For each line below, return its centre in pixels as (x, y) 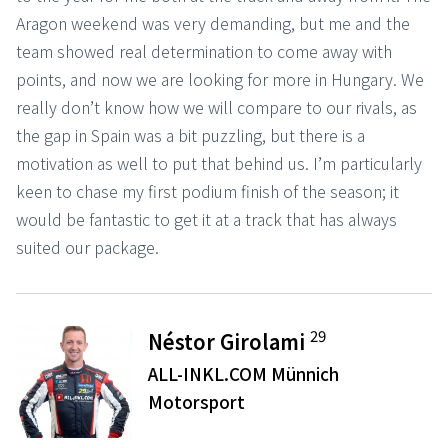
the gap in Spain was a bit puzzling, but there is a (190, 134)
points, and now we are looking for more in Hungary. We (220, 78)
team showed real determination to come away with (204, 50)
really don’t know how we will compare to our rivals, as (216, 106)
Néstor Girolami (229, 341)
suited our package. (87, 246)
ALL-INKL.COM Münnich (244, 373)
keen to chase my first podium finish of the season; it (207, 190)
